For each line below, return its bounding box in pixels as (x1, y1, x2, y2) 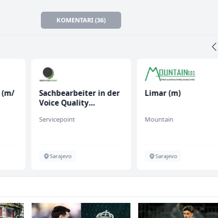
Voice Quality (38, 98, 89, 108)
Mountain (145, 115, 174, 124)
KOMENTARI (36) (56, 16, 106, 25)
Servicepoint (38, 115, 75, 124)
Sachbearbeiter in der (38, 88, 120, 98)
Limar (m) (145, 88, 181, 98)
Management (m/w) (38, 108, 112, 118)
